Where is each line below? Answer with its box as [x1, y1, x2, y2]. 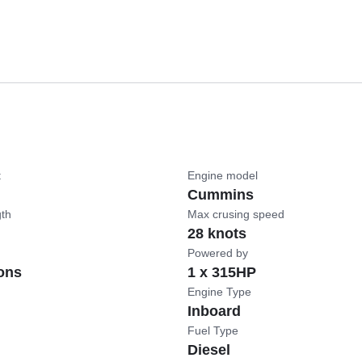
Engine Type [187, 285, 251, 299]
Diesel [187, 342, 230, 359]
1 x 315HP [187, 264, 256, 281]
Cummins [187, 187, 254, 204]
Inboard [187, 303, 241, 320]
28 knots [187, 225, 246, 242]
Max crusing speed [187, 208, 284, 221]
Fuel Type [187, 324, 238, 338]
